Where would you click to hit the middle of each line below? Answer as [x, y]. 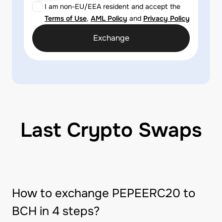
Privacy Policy [166, 18]
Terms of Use [66, 18]
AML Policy [109, 18]
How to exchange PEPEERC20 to [104, 193]
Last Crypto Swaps [111, 130]
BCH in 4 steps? [56, 211]
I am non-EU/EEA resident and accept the [112, 6]
